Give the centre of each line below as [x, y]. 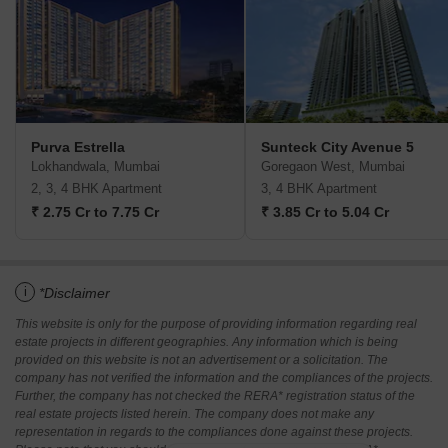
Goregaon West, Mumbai [333, 167]
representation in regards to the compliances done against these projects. [214, 432]
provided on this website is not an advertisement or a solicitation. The [201, 360]
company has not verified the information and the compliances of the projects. [224, 378]
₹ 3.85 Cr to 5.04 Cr [325, 212]
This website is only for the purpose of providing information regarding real [216, 324]
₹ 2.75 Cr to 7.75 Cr [95, 212]
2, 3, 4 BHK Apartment [96, 189]
